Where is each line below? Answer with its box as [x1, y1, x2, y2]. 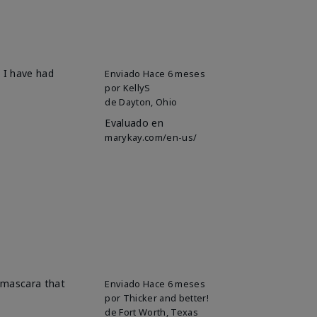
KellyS [122, 81, 151, 94]
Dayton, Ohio [119, 95, 178, 108]
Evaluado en [105, 115, 163, 129]
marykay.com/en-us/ [105, 130, 197, 144]
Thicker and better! [122, 291, 209, 304]
